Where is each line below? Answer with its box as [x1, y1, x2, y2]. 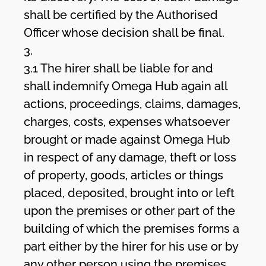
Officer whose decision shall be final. [24, 25, 225, 40]
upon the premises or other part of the [24, 203, 236, 218]
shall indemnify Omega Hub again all [24, 78, 228, 93]
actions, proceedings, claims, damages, [24, 96, 241, 111]
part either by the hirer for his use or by [24, 239, 239, 254]
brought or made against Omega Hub [24, 132, 230, 147]
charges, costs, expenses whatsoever [24, 114, 230, 129]
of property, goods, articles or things [24, 167, 224, 182]
